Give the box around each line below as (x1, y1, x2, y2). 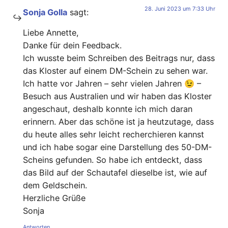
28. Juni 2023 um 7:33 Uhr (145, 5, 215, 13)
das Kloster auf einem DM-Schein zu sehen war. (23, 65, 208, 76)
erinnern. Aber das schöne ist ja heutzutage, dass (23, 116, 214, 127)
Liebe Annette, (23, 27, 79, 38)
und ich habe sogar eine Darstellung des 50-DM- (23, 141, 212, 152)
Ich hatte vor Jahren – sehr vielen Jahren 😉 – (23, 78, 201, 89)
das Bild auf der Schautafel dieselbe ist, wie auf (23, 167, 207, 178)
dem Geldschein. (23, 180, 87, 190)
